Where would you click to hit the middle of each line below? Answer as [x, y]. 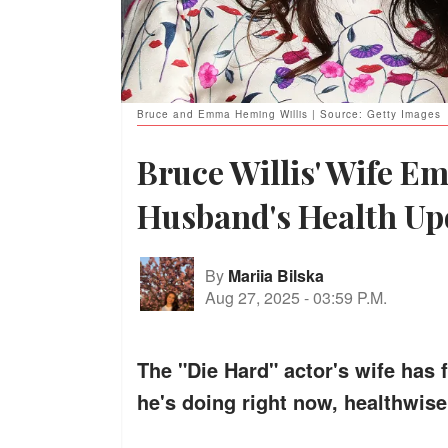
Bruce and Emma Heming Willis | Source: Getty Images [289, 114]
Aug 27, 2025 [252, 297]
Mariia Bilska [276, 275]
